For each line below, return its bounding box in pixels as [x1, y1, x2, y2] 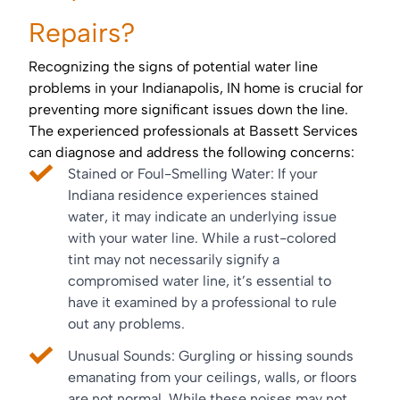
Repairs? [29, 16, 142, 50]
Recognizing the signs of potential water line [29, 58, 318, 76]
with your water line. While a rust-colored [68, 229, 337, 247]
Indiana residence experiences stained [68, 187, 319, 204]
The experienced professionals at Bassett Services [29, 122, 358, 140]
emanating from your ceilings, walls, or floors [68, 369, 357, 387]
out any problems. [68, 315, 185, 333]
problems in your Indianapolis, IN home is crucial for [29, 79, 363, 97]
